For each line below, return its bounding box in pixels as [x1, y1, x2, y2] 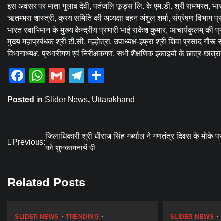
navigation [7, 149, 67, 163]
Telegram [84, 67, 150, 85]
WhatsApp [45, 67, 118, 85]
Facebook [25, 67, 95, 85]
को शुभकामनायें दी [45, 144, 95, 152]
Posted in [7, 95, 45, 104]
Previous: [12, 138, 45, 147]
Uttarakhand [92, 95, 135, 104]
